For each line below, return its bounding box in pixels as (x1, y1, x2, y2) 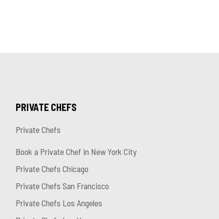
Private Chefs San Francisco (16, 180, 109, 192)
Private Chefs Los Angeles (16, 197, 102, 209)
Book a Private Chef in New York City (16, 146, 136, 157)
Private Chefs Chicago (16, 163, 88, 175)
